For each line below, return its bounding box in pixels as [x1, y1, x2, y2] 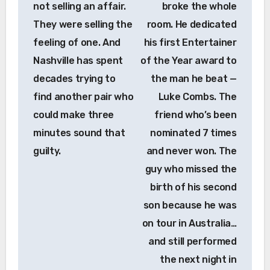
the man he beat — [151, 72, 237, 84]
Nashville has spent [33, 54, 124, 66]
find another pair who [33, 90, 134, 102]
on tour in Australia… [142, 217, 237, 229]
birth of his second [149, 181, 237, 193]
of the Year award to [140, 54, 237, 66]
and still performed [148, 235, 237, 247]
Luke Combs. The [158, 90, 237, 102]
